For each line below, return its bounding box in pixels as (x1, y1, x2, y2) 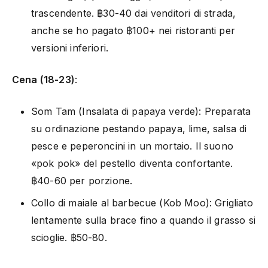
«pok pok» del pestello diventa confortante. (31, 157, 233, 169)
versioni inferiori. (31, 41, 109, 54)
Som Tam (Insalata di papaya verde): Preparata (31, 105, 251, 117)
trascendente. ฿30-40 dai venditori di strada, (31, 7, 236, 19)
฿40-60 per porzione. (31, 174, 133, 187)
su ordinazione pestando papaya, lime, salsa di (31, 122, 247, 135)
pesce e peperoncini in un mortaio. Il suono (31, 139, 233, 152)
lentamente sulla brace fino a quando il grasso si (31, 214, 255, 226)
